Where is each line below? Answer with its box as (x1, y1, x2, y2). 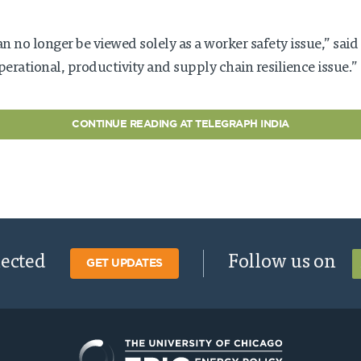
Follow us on (227, 254, 337, 273)
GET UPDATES (86, 258, 163, 269)
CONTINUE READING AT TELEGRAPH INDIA (72, 118, 289, 130)
